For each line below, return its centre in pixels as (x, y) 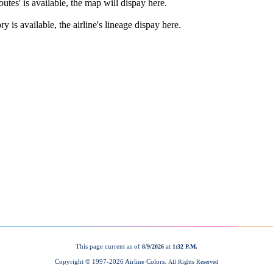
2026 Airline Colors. (139, 261)
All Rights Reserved (193, 261)
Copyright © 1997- (82, 261)
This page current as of (109, 246)
